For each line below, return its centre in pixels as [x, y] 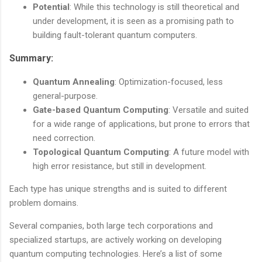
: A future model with [209, 152]
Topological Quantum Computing [101, 152]
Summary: [31, 58]
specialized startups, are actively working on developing [116, 239]
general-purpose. [65, 96]
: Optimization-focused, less [169, 82]
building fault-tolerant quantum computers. [115, 35]
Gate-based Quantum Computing [101, 110]
